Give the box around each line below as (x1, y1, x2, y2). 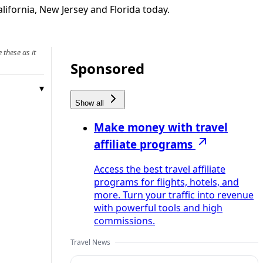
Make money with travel (94, 120, 228, 135)
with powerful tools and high (94, 201, 222, 215)
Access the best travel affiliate (94, 163, 225, 176)
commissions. (94, 214, 155, 228)
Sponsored (70, 58, 144, 78)
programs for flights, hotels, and (94, 176, 239, 189)
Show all (75, 98, 106, 107)
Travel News (70, 237, 110, 248)
